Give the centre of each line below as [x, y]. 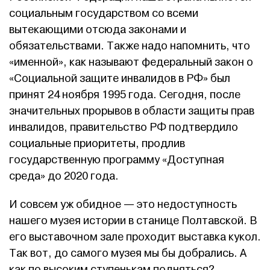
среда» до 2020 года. [64, 177]
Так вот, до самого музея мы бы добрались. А [128, 254]
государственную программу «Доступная [117, 160]
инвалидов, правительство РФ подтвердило [124, 128]
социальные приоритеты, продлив [97, 144]
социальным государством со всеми [104, 14]
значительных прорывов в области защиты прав [132, 111]
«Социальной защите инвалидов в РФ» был [120, 79]
